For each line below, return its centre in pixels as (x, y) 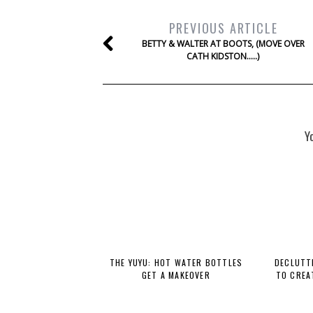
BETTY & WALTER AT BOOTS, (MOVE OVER (223, 44)
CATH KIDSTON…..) (223, 57)
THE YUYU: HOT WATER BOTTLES (176, 263)
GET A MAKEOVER (176, 275)
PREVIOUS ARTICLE (223, 28)
